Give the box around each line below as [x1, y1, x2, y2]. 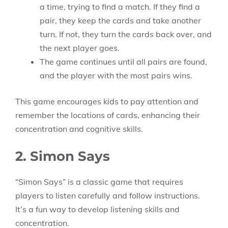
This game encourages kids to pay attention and [15, 96, 198, 106]
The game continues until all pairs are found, [40, 56, 207, 67]
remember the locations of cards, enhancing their [15, 110, 200, 120]
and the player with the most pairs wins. [40, 70, 192, 80]
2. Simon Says [15, 148, 110, 164]
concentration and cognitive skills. [15, 124, 143, 134]
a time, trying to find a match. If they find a [40, 2, 200, 12]
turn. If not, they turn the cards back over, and [40, 29, 212, 39]
